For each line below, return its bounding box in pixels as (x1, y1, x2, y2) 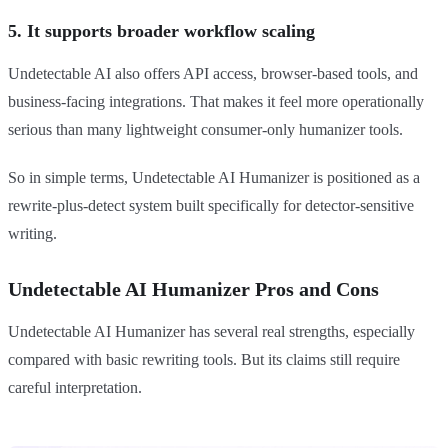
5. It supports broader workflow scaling (8, 21, 315, 42)
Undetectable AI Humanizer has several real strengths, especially (8, 323, 415, 341)
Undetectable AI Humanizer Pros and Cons (8, 278, 379, 301)
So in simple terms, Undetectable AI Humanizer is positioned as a (8, 169, 420, 187)
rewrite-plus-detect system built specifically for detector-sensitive (8, 197, 414, 215)
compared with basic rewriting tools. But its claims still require (8, 351, 400, 369)
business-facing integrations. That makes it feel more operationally (8, 93, 424, 111)
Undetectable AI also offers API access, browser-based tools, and (8, 65, 418, 83)
